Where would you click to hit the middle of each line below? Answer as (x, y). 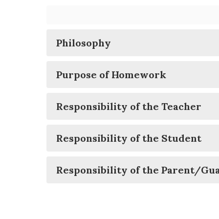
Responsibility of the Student (129, 138)
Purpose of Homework (111, 75)
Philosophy (84, 43)
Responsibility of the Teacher (129, 106)
